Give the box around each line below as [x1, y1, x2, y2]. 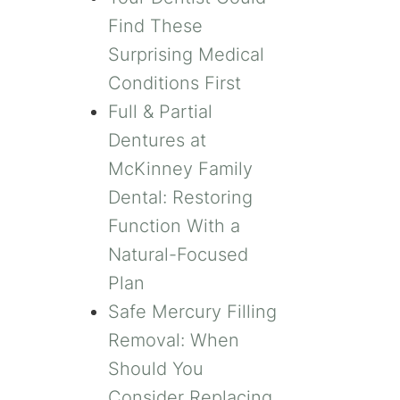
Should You [108, 358, 204, 380]
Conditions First [108, 72, 241, 95]
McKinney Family [108, 158, 253, 180]
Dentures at [108, 129, 206, 152]
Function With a [108, 215, 240, 237]
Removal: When [108, 329, 239, 352]
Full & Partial [108, 101, 212, 123]
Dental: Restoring [108, 187, 253, 209]
